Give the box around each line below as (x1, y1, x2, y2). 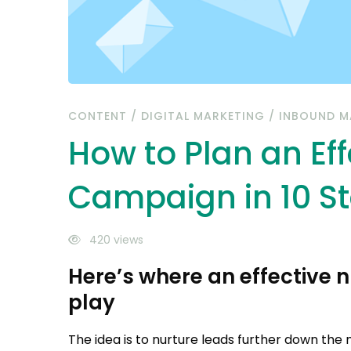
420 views (86, 231, 143, 248)
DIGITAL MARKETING (141, 107, 265, 124)
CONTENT (68, 107, 127, 124)
